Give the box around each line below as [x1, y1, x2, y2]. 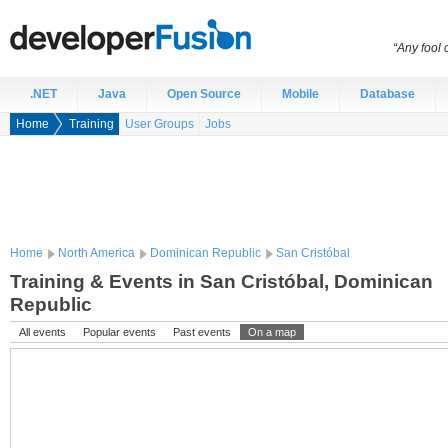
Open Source [167, 87, 241, 101]
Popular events [83, 326, 156, 338]
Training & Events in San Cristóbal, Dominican [10, 270, 433, 292]
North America [58, 246, 135, 260]
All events [19, 326, 66, 338]
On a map [248, 326, 296, 338]
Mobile [282, 87, 319, 101]
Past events [173, 326, 231, 338]
